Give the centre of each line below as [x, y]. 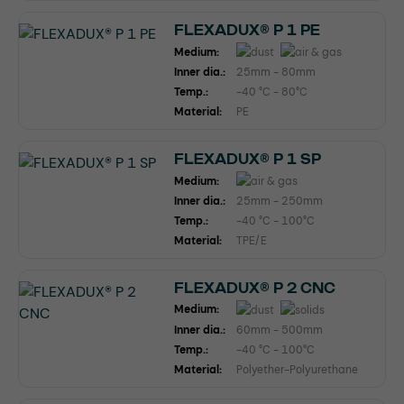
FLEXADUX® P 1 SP [248, 160]
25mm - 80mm [276, 73]
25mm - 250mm [280, 201]
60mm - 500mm [280, 330]
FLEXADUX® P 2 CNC [255, 288]
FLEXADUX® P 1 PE [247, 31]
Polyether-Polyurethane [297, 369]
